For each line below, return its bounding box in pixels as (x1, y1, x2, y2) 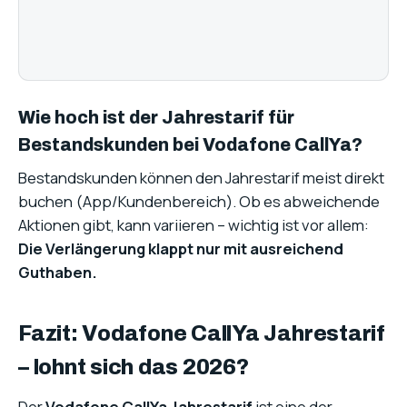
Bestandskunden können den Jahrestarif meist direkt (18, 167, 384, 189)
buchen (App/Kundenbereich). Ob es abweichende (18, 191, 380, 213)
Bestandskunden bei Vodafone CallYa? (18, 134, 362, 154)
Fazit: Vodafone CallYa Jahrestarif (18, 322, 385, 346)
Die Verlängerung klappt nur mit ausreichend (18, 238, 343, 260)
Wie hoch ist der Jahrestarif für (18, 107, 294, 127)
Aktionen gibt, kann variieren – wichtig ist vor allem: (18, 214, 369, 236)
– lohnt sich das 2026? (18, 355, 249, 380)
